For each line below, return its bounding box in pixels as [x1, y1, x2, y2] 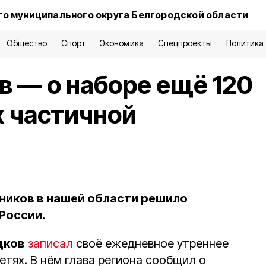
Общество [6, 38, 47, 48]
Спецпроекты [157, 38, 212, 48]
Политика [226, 38, 264, 48]
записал [28, 236, 73, 251]
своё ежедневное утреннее [73, 236, 229, 251]
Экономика [100, 38, 144, 48]
